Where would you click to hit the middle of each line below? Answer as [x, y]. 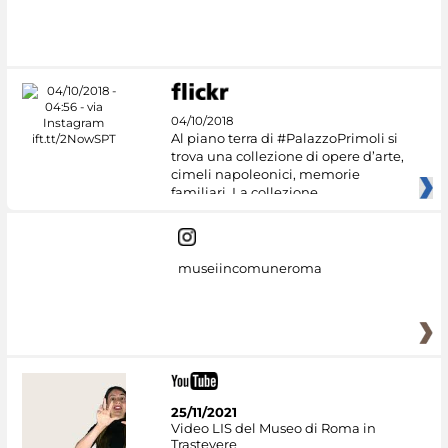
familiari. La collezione [244, 192]
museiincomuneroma [249, 268]
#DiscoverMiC [128, 35]
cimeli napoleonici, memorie [265, 174]
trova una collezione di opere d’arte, [287, 156]
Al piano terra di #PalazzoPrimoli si [284, 138]
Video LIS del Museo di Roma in [273, 427]
